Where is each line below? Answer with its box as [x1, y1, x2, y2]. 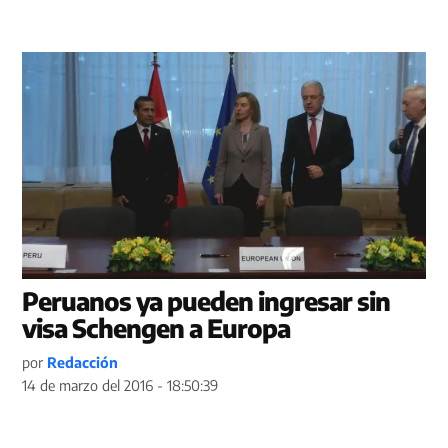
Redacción [47, 352, 119, 371]
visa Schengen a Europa [22, 311, 291, 344]
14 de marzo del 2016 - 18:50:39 [22, 375, 219, 394]
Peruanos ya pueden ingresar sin [22, 284, 391, 317]
